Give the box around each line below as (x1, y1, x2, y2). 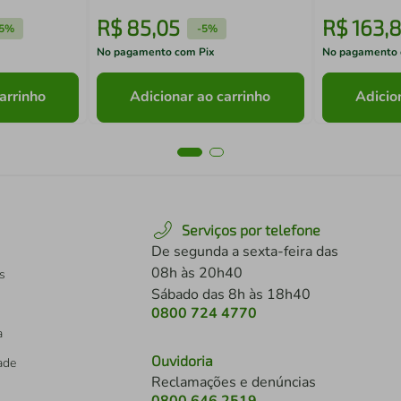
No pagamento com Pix (97, 45, 216, 59)
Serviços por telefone (182, 221, 320, 238)
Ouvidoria (151, 352, 213, 369)
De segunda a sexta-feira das (151, 242, 338, 261)
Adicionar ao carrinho (130, 87, 271, 107)
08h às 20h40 (151, 263, 243, 283)
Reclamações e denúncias (151, 372, 316, 392)
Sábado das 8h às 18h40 (151, 285, 311, 304)
